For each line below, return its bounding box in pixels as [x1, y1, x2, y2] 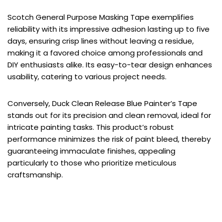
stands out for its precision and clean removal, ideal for [7, 110, 211, 120]
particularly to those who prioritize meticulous [7, 157, 176, 168]
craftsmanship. [7, 169, 63, 180]
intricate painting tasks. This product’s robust [7, 121, 174, 132]
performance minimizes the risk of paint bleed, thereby [7, 133, 211, 144]
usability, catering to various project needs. [7, 71, 166, 82]
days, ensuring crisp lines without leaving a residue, [7, 35, 194, 46]
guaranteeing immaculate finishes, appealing [7, 145, 175, 156]
